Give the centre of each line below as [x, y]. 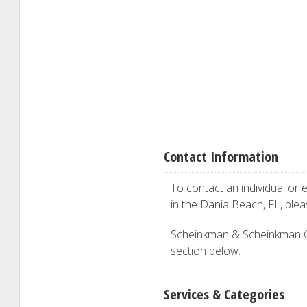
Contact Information [221, 157]
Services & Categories [224, 294]
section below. [206, 251]
